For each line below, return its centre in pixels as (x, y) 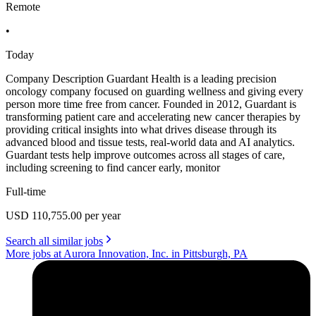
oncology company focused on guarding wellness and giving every (154, 91)
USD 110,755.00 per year (63, 215)
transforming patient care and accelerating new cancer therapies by (153, 116)
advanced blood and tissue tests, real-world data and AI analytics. (150, 142)
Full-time (26, 191)
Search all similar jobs (54, 241)
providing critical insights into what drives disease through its (141, 129)
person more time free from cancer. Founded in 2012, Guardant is (151, 104)
